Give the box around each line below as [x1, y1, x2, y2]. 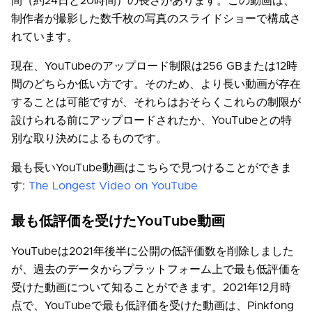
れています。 [11, 31, 78, 43]
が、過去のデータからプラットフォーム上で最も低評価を [11, 264, 301, 276]
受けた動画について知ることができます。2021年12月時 [11, 282, 291, 294]
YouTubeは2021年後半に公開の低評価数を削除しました [11, 246, 294, 258]
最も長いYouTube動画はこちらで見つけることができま [11, 162, 292, 174]
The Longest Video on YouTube [29, 180, 198, 192]
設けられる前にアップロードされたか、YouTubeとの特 [11, 115, 292, 127]
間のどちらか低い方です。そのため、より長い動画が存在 [11, 79, 301, 91]
